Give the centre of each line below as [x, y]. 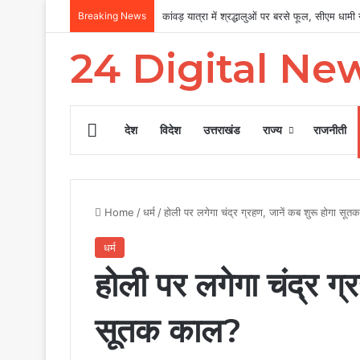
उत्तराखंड [222, 130]
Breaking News [112, 16]
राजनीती [330, 130]
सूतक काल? [168, 330]
